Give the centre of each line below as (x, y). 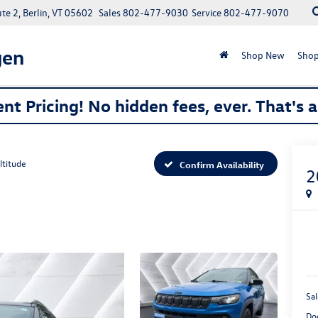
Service (207, 12)
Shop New (263, 55)
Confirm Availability (222, 164)
